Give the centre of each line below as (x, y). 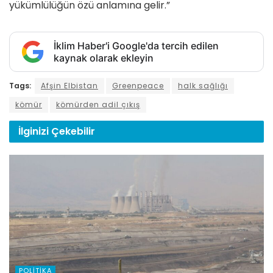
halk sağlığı (203, 85)
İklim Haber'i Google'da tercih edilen (136, 45)
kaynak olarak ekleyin (104, 58)
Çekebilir (73, 131)
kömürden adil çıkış (98, 104)
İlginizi (35, 131)
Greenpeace (138, 85)
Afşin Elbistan (69, 85)
